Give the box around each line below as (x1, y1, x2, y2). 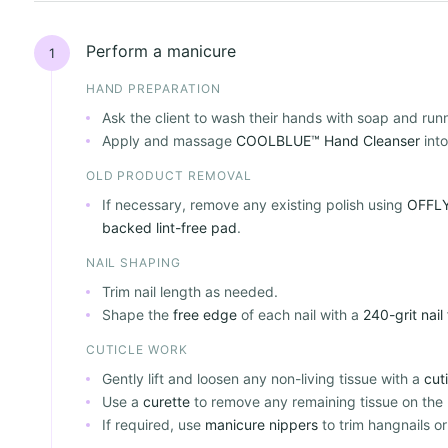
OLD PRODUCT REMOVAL (85, 168, 252, 184)
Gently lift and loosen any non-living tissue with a (101, 369, 424, 387)
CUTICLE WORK (85, 342, 189, 358)
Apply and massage (101, 131, 236, 149)
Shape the (101, 305, 173, 323)
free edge (172, 305, 237, 323)
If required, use (101, 415, 205, 433)
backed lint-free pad (101, 218, 237, 236)
